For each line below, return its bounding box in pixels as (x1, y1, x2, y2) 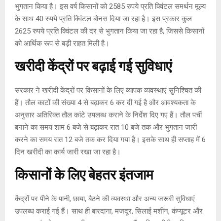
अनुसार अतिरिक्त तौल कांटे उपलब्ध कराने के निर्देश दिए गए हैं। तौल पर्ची (15, 110, 202, 119)
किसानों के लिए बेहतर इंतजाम (15, 163, 153, 187)
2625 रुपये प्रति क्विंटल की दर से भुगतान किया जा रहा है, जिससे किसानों (15, 26, 204, 36)
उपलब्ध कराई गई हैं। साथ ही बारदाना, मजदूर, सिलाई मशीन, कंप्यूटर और (15, 206, 203, 216)
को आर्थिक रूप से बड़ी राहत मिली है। (15, 38, 110, 48)
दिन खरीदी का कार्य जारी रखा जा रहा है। (15, 147, 121, 156)
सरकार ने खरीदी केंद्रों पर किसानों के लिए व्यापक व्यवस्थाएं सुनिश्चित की (15, 85, 201, 95)
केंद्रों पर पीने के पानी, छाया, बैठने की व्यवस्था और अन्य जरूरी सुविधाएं (15, 194, 195, 203)
